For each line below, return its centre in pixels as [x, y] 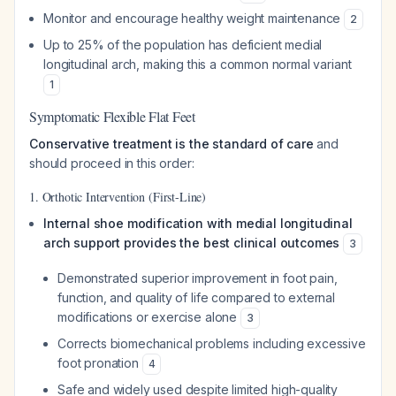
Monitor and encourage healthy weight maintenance [194, 18]
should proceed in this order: [112, 163]
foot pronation [100, 363]
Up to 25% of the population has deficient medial [183, 45]
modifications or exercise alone [149, 317]
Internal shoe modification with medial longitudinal [198, 223]
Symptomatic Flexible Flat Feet [112, 116]
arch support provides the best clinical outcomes [192, 243]
